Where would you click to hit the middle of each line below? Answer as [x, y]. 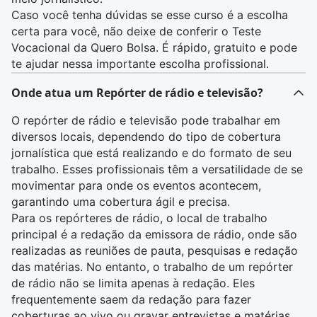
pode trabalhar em [229, 120]
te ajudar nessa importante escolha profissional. [140, 64]
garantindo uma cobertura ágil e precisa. [121, 202]
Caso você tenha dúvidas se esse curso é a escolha [150, 15]
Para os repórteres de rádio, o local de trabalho [139, 218]
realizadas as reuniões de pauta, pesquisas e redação [155, 250]
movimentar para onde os [82, 185]
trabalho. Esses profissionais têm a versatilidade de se [157, 169]
